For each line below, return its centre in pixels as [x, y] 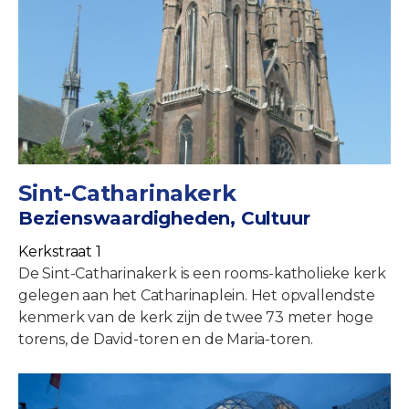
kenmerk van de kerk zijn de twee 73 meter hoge [196, 318]
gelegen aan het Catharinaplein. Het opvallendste [197, 296]
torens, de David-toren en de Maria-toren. [166, 340]
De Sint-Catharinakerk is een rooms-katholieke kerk [202, 274]
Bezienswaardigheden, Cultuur [164, 219]
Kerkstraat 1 [60, 252]
